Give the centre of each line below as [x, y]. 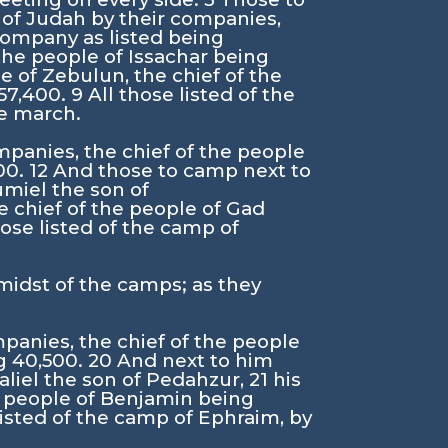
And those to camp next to [182, 170]
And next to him [195, 360]
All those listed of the [192, 94]
